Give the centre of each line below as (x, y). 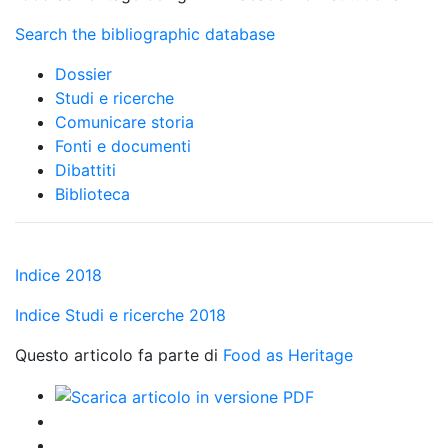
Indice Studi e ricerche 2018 (120, 315)
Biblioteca (92, 194)
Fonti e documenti (123, 146)
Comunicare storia (124, 122)
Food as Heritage (288, 355)
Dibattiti (85, 170)
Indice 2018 (58, 275)
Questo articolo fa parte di (119, 355)
